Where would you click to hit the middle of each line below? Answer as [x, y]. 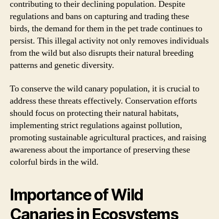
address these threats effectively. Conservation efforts [103, 101]
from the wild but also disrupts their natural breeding [102, 53]
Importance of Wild [77, 195]
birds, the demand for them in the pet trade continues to [106, 29]
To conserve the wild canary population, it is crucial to [105, 88]
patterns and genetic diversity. [62, 65]
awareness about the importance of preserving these [100, 150]
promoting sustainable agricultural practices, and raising [108, 137]
